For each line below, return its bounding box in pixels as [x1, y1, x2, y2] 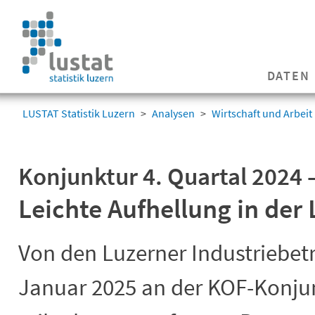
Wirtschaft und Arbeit [212, 106, 312, 120]
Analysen [152, 106, 195, 120]
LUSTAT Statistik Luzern [22, 106, 135, 120]
